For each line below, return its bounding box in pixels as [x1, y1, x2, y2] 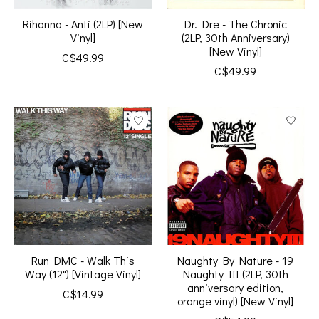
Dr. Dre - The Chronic [184, 16, 287, 32]
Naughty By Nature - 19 [177, 253, 294, 268]
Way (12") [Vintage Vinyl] [25, 266, 142, 282]
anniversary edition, [187, 280, 284, 296]
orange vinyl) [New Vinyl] [177, 293, 294, 309]
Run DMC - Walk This [31, 253, 135, 268]
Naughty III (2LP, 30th [182, 266, 288, 282]
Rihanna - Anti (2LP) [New [23, 16, 144, 32]
